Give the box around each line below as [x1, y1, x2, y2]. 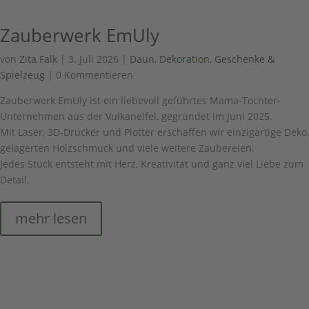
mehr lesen [15, 209, 87, 228]
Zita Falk [19, 52, 57, 66]
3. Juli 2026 [68, 52, 119, 66]
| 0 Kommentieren [45, 68, 133, 82]
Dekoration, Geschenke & [159, 52, 275, 66]
